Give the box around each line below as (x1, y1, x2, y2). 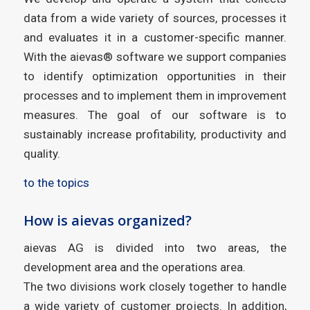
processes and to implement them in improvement (23, 88, 287, 102)
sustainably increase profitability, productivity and (23, 127, 287, 141)
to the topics (23, 175, 89, 190)
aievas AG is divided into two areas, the (23, 241, 287, 255)
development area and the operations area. (23, 260, 246, 275)
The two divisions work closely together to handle (23, 280, 287, 294)
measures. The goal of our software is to (23, 107, 287, 122)
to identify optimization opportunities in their (23, 69, 287, 83)
